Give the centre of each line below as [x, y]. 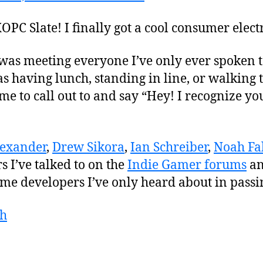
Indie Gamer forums [187, 165]
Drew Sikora [88, 147]
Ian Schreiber [169, 147]
